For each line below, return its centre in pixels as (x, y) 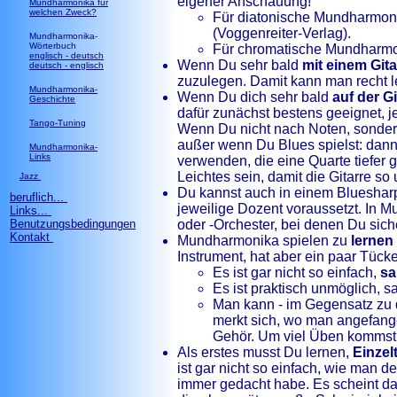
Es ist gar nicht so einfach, (296, 272)
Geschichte (52, 99)
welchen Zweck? (63, 12)
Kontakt (31, 237)
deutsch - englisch (66, 65)
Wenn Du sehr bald (240, 65)
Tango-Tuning (58, 123)
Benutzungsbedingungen (73, 224)
